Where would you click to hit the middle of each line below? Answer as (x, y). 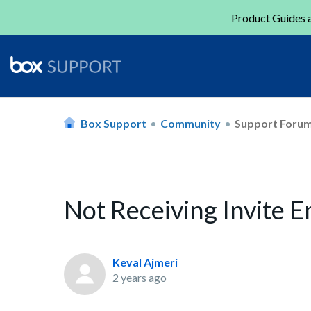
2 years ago (140, 277)
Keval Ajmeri (145, 262)
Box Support (114, 123)
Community (191, 123)
